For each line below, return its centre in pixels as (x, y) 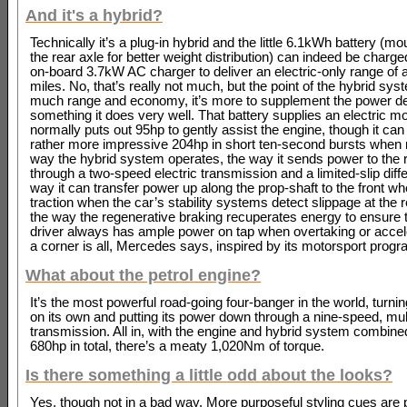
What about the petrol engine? (143, 275)
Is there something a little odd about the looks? (209, 375)
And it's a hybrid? (94, 15)
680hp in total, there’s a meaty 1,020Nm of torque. (177, 346)
